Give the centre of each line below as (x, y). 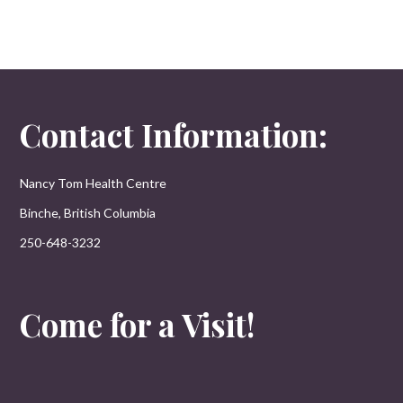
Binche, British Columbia (88, 213)
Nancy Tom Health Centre (94, 184)
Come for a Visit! (138, 324)
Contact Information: (174, 135)
